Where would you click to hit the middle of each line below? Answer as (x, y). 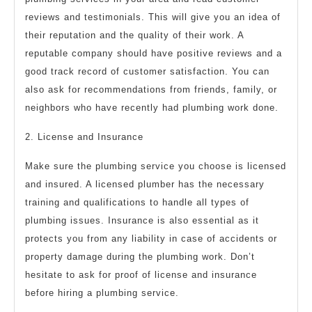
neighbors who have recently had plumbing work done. (152, 107)
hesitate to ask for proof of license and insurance (141, 274)
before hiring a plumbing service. (102, 292)
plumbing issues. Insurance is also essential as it (142, 220)
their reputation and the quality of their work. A (134, 35)
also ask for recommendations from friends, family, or (151, 89)
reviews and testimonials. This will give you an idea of (153, 17)
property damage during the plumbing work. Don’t (140, 256)
